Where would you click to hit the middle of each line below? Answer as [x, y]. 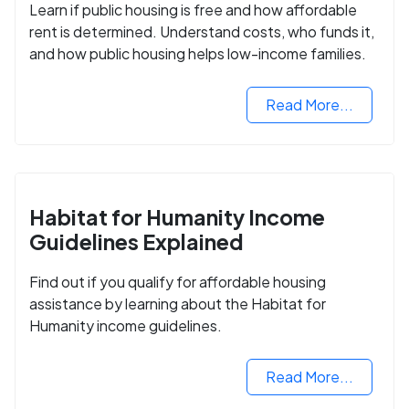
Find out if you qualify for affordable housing [178, 282]
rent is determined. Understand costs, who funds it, [202, 31]
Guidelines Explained [136, 241]
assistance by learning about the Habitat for [178, 304]
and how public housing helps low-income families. [198, 53]
